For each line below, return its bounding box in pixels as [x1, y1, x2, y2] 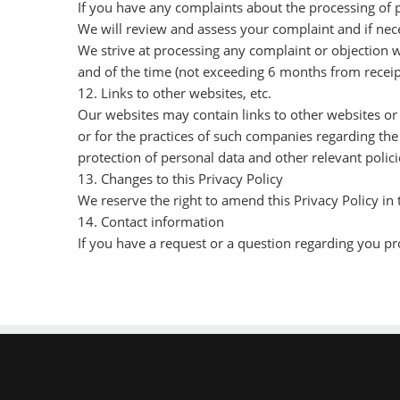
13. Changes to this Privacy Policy [78, 170, 283, 187]
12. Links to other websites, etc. [78, 84, 271, 102]
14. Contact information [78, 212, 224, 230]
